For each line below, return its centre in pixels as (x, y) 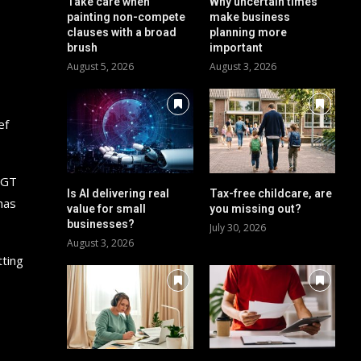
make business (249, 17)
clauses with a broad (122, 33)
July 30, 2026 (237, 227)
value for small (107, 208)
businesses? (101, 224)
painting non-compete (127, 17)
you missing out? (255, 208)
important (236, 48)
